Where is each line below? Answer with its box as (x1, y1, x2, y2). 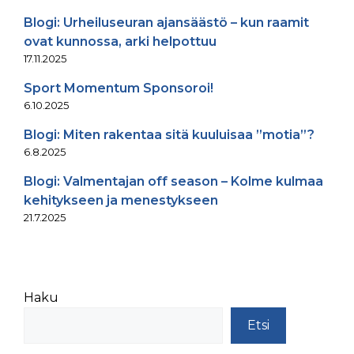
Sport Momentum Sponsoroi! (24, 81, 213, 96)
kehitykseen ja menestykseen (24, 193, 218, 208)
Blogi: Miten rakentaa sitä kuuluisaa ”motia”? (24, 127, 314, 142)
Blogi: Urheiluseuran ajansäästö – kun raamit (24, 15, 309, 30)
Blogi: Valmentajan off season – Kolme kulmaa (24, 174, 323, 189)
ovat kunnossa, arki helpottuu (24, 34, 217, 49)
